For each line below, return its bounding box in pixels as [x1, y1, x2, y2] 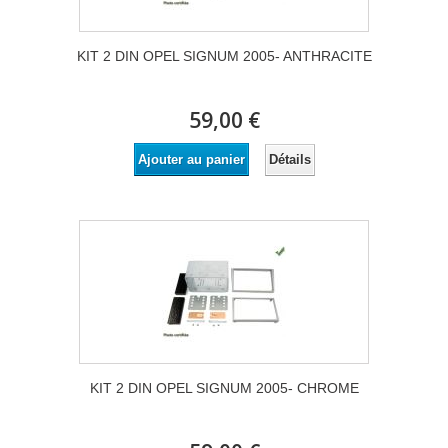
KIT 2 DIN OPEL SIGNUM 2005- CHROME [89, 380, 359, 397]
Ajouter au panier [137, 152, 245, 168]
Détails [268, 151, 311, 167]
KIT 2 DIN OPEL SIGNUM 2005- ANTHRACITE [76, 48, 372, 65]
